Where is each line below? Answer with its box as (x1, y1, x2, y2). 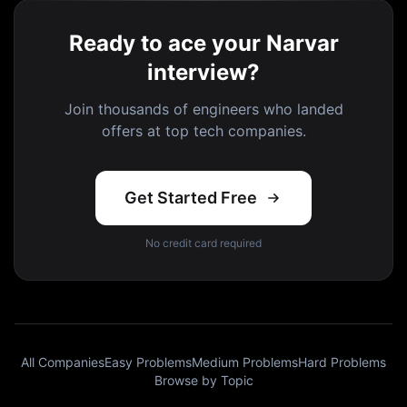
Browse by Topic (154, 372, 253, 388)
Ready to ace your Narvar (68, 30, 339, 56)
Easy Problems (104, 354, 192, 370)
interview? (147, 59, 260, 85)
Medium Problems (192, 354, 298, 370)
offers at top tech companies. (101, 122, 306, 140)
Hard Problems (298, 354, 386, 370)
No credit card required (145, 236, 262, 250)
